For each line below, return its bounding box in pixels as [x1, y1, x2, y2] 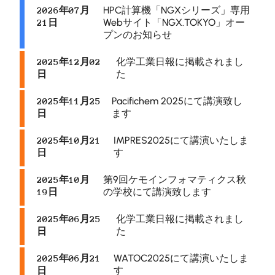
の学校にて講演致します [103, 186, 211, 198]
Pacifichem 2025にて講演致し [112, 95, 243, 107]
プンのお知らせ [103, 29, 172, 41]
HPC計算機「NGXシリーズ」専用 [103, 4, 250, 16]
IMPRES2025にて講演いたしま [114, 134, 249, 146]
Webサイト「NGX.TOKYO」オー [103, 17, 245, 28]
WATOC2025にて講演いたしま [114, 252, 249, 264]
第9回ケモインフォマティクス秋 [103, 174, 246, 185]
